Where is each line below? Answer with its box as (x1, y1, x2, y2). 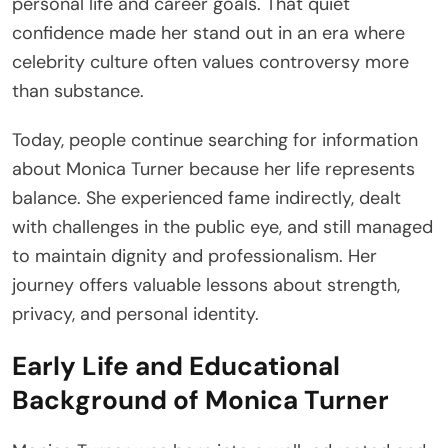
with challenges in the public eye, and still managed (12, 215, 433, 240)
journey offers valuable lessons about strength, (12, 273, 400, 298)
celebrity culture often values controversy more (12, 50, 409, 75)
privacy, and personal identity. (12, 302, 259, 327)
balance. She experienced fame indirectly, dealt (12, 186, 401, 211)
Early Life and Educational (12, 349, 340, 384)
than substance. (12, 79, 144, 104)
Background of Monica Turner (12, 383, 389, 418)
